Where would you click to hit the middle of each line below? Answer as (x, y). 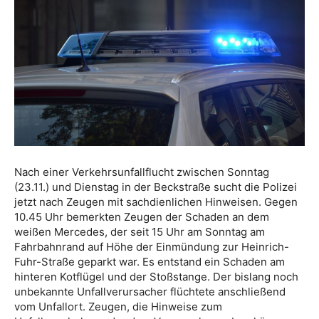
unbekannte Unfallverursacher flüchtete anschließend (150, 292)
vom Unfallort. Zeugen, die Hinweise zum (118, 307)
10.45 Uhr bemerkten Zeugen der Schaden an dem (142, 217)
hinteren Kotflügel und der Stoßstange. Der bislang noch (156, 277)
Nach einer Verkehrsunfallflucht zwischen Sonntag (142, 172)
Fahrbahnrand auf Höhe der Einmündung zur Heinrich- (152, 247)
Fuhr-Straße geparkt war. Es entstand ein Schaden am (150, 262)
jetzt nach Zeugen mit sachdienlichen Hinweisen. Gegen (156, 202)
